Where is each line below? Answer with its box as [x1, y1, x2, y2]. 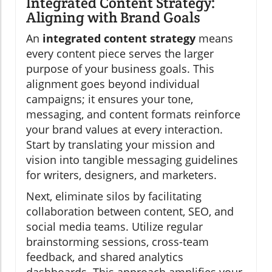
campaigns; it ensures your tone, [26, 92, 193, 107]
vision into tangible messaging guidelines [26, 152, 238, 168]
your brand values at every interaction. [26, 122, 223, 137]
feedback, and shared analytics [26, 250, 183, 265]
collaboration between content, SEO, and [26, 204, 234, 219]
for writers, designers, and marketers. [26, 168, 217, 183]
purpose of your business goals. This [26, 61, 214, 76]
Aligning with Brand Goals [26, 8, 200, 27]
